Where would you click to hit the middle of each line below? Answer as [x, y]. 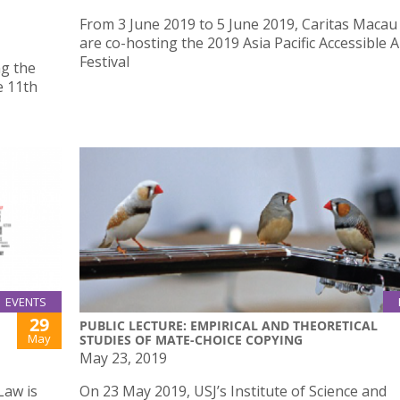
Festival [104, 61]
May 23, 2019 [123, 358]
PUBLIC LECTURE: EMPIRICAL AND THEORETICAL [229, 326]
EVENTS [26, 302]
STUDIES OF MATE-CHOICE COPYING [191, 340]
